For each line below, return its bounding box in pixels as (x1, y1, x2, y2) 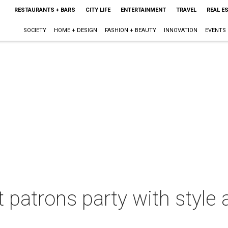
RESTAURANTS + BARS (14, 7, 75, 13)
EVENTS (205, 27, 226, 34)
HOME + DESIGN (53, 27, 97, 34)
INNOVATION (163, 27, 197, 34)
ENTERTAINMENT (120, 7, 166, 13)
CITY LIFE (85, 7, 110, 13)
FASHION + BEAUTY (104, 27, 156, 34)
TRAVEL (176, 7, 196, 13)
